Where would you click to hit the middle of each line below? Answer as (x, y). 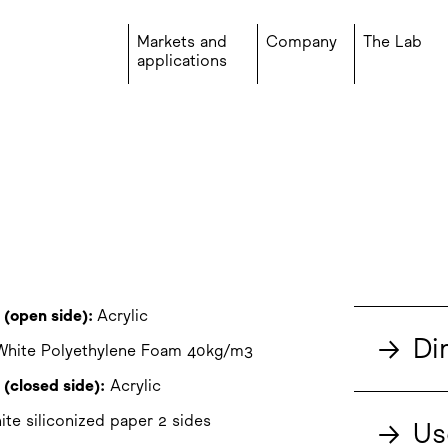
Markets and (182, 41)
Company (301, 41)
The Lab (392, 41)
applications (182, 60)
